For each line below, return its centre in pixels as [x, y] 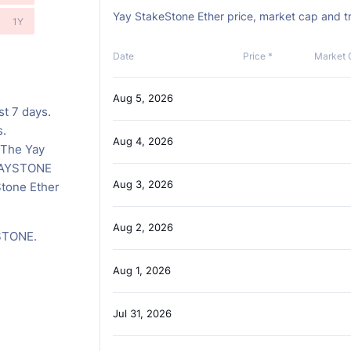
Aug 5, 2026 [143, 98]
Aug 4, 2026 [143, 141]
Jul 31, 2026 [142, 314]
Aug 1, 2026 [141, 271]
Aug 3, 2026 [143, 185]
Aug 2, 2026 [143, 228]
